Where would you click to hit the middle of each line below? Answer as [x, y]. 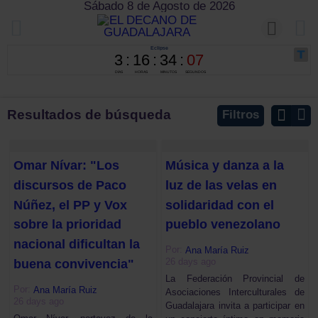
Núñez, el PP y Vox [71, 205]
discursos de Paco [70, 185]
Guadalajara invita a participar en [235, 306]
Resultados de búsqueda [89, 115]
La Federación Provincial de [235, 279]
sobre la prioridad [68, 224]
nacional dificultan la [77, 244]
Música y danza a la [225, 165]
